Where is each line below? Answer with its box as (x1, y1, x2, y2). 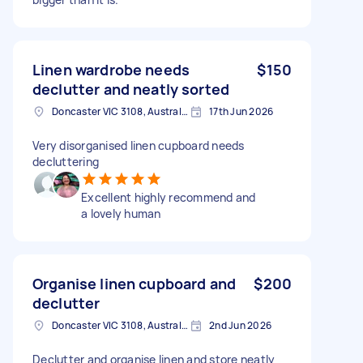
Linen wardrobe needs (32, 59, 190, 79)
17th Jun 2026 (209, 104, 274, 118)
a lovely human (81, 205, 161, 221)
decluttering (32, 153, 99, 169)
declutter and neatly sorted (32, 79, 230, 99)
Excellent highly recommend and (81, 189, 256, 205)
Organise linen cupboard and (32, 273, 237, 293)
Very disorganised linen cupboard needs (32, 137, 245, 153)
